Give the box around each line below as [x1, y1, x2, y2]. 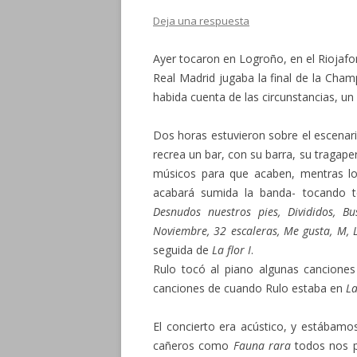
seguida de [153, 242, 212, 257]
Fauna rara [233, 338, 291, 353]
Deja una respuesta [153, 14, 249, 28]
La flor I [212, 242, 251, 257]
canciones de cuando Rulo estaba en [153, 280, 346, 296]
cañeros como [153, 338, 233, 353]
